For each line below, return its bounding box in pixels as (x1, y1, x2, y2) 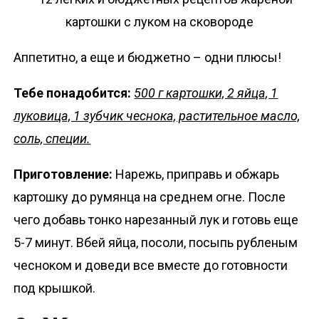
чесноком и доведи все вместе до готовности (14, 258, 288, 273)
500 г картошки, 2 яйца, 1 (134, 85, 278, 101)
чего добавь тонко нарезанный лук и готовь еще (14, 212, 299, 228)
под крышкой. (14, 281, 96, 296)
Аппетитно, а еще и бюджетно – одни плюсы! (14, 50, 282, 66)
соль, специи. (14, 131, 91, 147)
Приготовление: (14, 167, 116, 182)
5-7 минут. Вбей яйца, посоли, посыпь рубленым (14, 235, 298, 251)
